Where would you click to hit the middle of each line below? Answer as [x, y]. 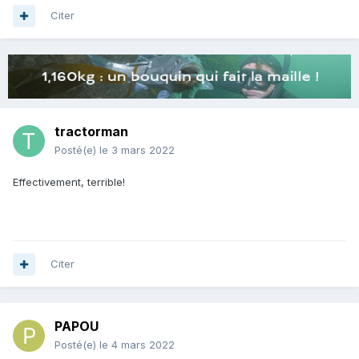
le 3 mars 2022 [137, 150]
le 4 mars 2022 [137, 345]
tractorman [91, 132]
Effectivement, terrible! [69, 182]
